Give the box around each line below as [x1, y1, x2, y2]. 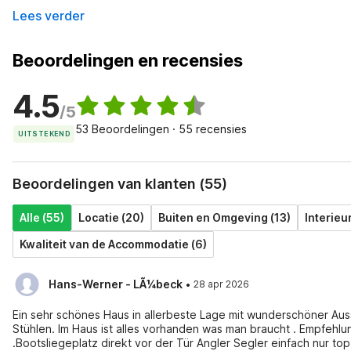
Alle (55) [20, 211, 64, 224]
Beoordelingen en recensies [13, 50, 243, 71]
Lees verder [13, 8, 85, 24]
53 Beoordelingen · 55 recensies [75, 122, 248, 136]
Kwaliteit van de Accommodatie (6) [20, 237, 207, 251]
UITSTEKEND [18, 129, 71, 138]
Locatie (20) [78, 211, 144, 224]
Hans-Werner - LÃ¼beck [49, 277, 183, 291]
